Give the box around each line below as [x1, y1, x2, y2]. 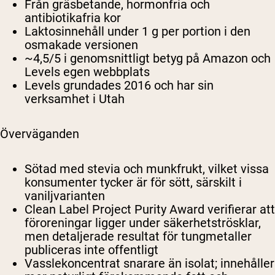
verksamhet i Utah [25, 91, 125, 107]
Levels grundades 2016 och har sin [25, 78, 214, 93]
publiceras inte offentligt [25, 242, 158, 258]
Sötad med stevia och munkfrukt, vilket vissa [25, 161, 269, 177]
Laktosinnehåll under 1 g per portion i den [25, 24, 250, 39]
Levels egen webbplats [25, 64, 150, 80]
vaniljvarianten [25, 188, 105, 204]
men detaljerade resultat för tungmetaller [25, 229, 252, 244]
